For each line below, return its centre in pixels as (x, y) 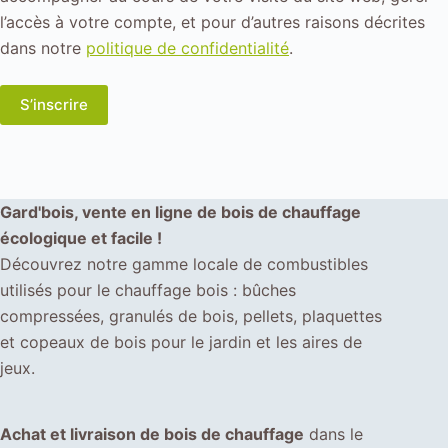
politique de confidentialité (187, 47)
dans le (333, 433)
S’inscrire (54, 104)
